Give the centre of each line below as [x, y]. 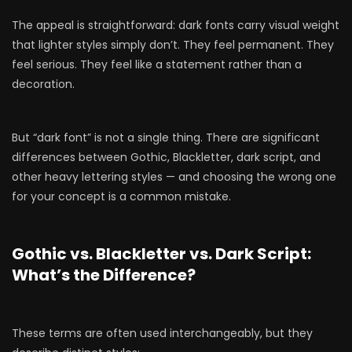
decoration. [43, 84]
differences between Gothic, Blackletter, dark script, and [166, 157]
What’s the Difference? [104, 275]
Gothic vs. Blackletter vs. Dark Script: [161, 254]
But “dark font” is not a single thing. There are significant [166, 137]
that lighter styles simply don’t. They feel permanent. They [173, 45]
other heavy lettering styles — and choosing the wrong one [174, 177]
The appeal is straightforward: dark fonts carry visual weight [176, 25]
